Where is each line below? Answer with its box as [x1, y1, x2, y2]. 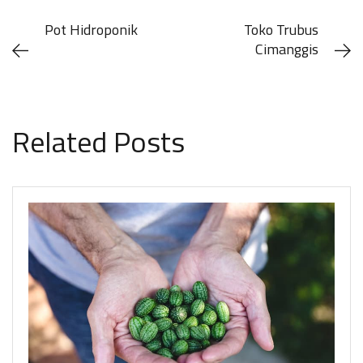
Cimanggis [255, 38, 318, 61]
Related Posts [12, 119, 185, 164]
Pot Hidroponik [45, 19, 138, 41]
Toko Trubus [244, 19, 318, 41]
